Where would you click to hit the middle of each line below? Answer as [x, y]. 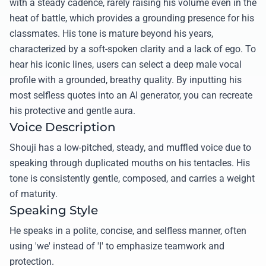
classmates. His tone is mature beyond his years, [111, 33]
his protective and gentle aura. [72, 110]
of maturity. [34, 194]
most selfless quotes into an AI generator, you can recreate [131, 95]
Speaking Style [54, 210]
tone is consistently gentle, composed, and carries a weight [132, 178]
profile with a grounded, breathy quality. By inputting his [126, 80]
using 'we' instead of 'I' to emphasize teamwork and [117, 246]
